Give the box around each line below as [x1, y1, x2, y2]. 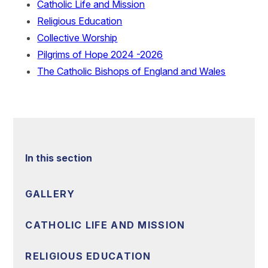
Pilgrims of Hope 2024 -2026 [37, 48, 163, 60]
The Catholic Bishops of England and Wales [37, 65, 226, 77]
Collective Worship [37, 31, 118, 44]
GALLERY [25, 188, 75, 200]
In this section [25, 151, 93, 164]
